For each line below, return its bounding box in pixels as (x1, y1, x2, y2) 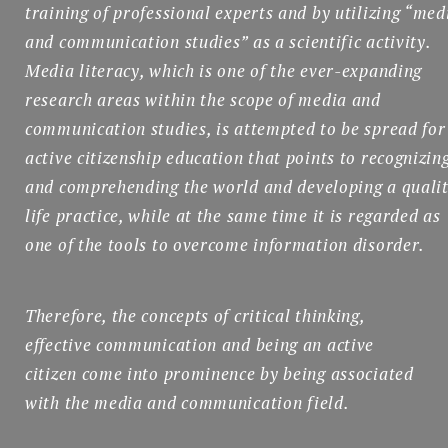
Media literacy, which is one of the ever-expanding (25, 58, 423, 82)
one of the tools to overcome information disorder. (25, 232, 426, 256)
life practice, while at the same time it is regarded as (25, 203, 441, 227)
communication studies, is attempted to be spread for (25, 116, 446, 140)
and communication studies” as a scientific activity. (25, 29, 431, 53)
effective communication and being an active (25, 333, 375, 357)
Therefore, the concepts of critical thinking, (25, 304, 365, 328)
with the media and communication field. (25, 391, 350, 415)
